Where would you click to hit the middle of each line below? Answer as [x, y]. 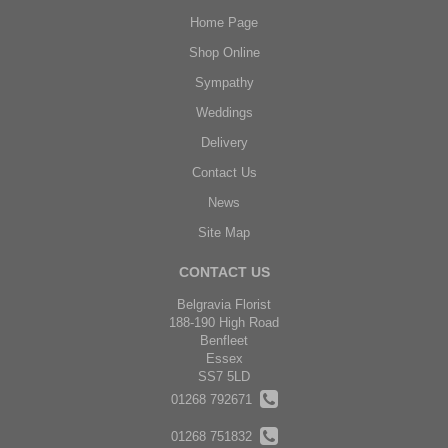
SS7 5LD [224, 376]
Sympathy [224, 82]
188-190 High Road [224, 322]
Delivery [224, 142]
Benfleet [224, 340]
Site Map [224, 232]
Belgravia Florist [224, 304]
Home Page [224, 22]
